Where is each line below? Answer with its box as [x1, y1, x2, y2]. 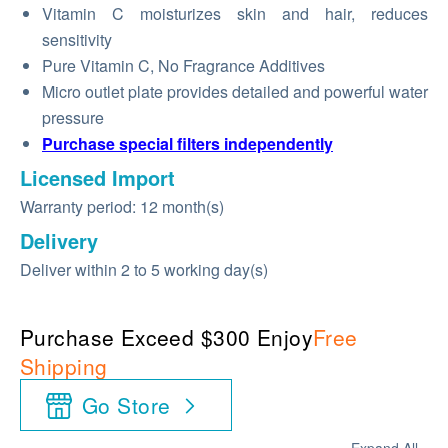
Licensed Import [20, 163, 175, 192]
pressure [42, 106, 104, 129]
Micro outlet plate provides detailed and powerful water [42, 80, 428, 103]
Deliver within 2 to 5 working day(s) [20, 258, 268, 281]
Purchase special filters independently [42, 132, 333, 155]
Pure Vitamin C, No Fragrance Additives [42, 54, 325, 77]
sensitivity [42, 28, 112, 51]
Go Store [82, 390, 171, 420]
